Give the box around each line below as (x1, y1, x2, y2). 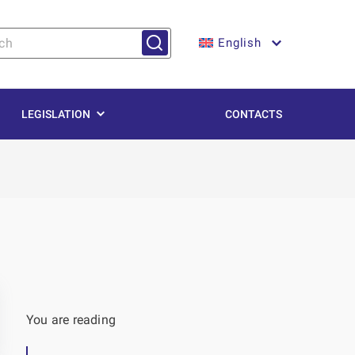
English (218, 36, 261, 51)
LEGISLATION (21, 108, 90, 120)
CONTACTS (225, 108, 282, 120)
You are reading (26, 312, 116, 327)
